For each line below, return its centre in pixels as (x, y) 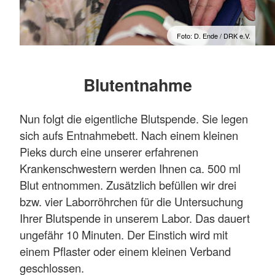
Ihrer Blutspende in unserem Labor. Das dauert (135, 218)
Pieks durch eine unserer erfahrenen (109, 152)
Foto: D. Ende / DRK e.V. (214, 35)
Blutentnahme (137, 84)
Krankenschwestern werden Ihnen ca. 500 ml (130, 168)
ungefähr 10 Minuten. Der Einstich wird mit (124, 235)
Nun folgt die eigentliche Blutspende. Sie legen (134, 119)
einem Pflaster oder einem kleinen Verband (125, 251)
